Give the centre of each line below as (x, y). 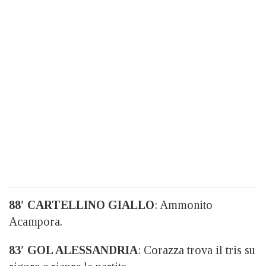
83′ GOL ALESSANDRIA (73, 250)
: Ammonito (183, 205)
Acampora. (36, 221)
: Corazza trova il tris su (197, 250)
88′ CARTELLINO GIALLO (82, 205)
